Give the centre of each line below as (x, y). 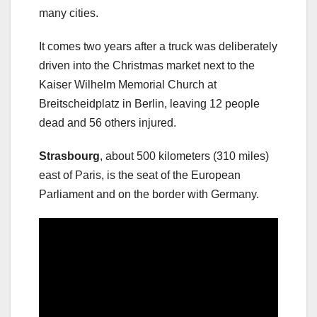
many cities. (69, 13)
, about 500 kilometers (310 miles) (184, 156)
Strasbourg (69, 156)
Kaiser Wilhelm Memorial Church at (128, 85)
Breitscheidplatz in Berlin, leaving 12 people (149, 104)
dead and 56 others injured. (108, 123)
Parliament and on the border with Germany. (149, 195)
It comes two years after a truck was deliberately (158, 47)
